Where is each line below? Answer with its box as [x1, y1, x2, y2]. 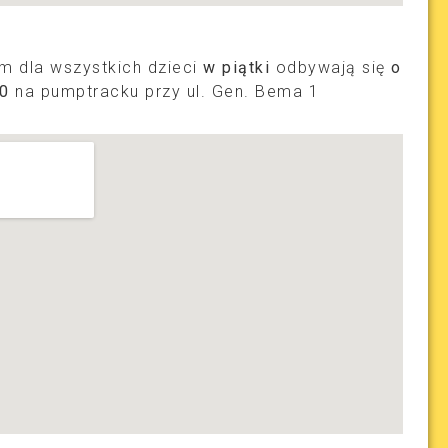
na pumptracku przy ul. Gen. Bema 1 [9, 82, 320, 102]
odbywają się [275, 58, 392, 78]
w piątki [203, 58, 276, 78]
